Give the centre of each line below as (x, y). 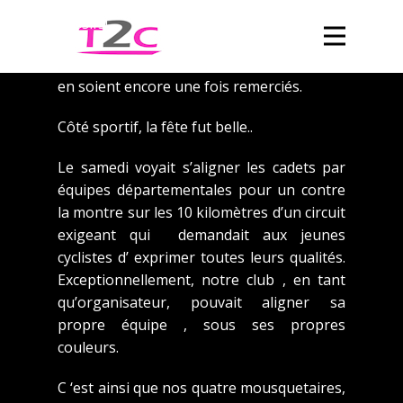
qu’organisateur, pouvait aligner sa (201, 302)
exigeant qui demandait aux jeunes (201, 234)
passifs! (83, 23)
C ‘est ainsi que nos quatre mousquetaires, (201, 387)
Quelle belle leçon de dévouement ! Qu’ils (201, 63)
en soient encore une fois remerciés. (180, 86)
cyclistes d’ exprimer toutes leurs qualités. (201, 257)
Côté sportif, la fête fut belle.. (155, 126)
